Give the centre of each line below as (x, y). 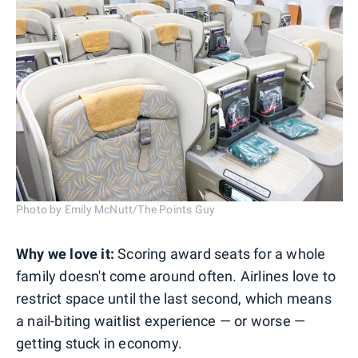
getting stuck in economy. (99, 343)
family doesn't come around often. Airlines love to (176, 276)
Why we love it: (67, 253)
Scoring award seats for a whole (222, 253)
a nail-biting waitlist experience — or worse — (161, 320)
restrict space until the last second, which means (174, 298)
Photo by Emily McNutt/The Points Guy (116, 209)
